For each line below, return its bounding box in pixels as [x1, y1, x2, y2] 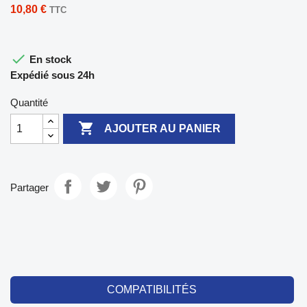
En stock [27, 53, 71, 65]
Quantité [10, 96, 48, 108]
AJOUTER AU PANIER [103, 123, 221, 135]
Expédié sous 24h [10, 69, 95, 81]
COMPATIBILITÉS [107, 283, 197, 295]
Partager [10, 182, 49, 194]
